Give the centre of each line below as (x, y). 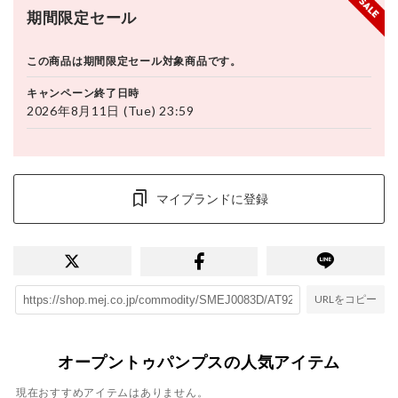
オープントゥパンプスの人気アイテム (199, 361)
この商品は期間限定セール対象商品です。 (134, 61)
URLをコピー (346, 299)
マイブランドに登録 (212, 199)
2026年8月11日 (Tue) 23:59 (111, 111)
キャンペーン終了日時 (84, 93)
